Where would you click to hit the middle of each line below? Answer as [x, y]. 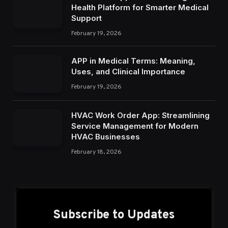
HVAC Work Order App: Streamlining [140, 115]
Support [87, 18]
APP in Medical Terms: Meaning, [133, 61]
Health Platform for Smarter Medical [140, 8]
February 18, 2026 [96, 152]
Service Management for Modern [135, 126]
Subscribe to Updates [114, 215]
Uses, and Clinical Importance [128, 72]
